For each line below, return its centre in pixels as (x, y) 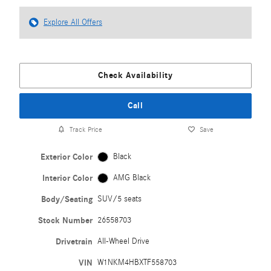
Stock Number (66, 221)
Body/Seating (67, 200)
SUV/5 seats (120, 199)
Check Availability (135, 76)
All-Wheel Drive (124, 242)
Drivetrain (74, 242)
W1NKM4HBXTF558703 (137, 263)
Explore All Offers (73, 22)
